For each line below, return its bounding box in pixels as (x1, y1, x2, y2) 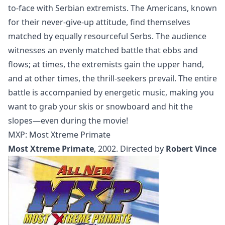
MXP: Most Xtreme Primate (8, 129, 110, 140)
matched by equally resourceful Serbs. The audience (8, 30, 206, 42)
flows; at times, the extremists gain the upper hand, (8, 58, 204, 70)
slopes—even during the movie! (8, 115, 128, 126)
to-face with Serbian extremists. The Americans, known (8, 2, 217, 14)
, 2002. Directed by (94, 143, 166, 154)
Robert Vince (166, 143, 216, 154)
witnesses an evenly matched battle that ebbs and (8, 44, 198, 56)
